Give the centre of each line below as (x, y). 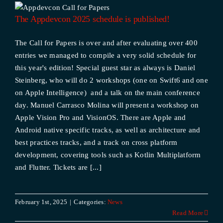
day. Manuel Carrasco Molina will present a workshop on (107, 105)
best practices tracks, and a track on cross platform (96, 142)
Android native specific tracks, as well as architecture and (108, 130)
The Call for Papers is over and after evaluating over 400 (106, 43)
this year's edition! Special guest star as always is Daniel (105, 68)
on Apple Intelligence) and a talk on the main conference (107, 93)
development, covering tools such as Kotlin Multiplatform (108, 155)
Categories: (91, 202)
